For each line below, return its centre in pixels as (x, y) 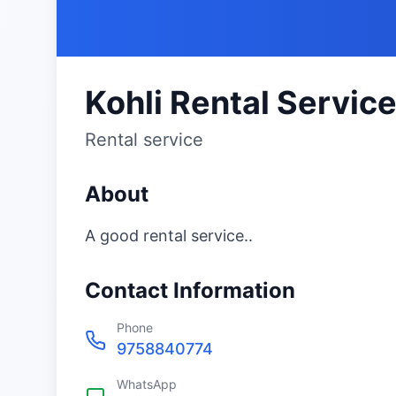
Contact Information (190, 290)
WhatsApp (147, 384)
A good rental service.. (169, 236)
